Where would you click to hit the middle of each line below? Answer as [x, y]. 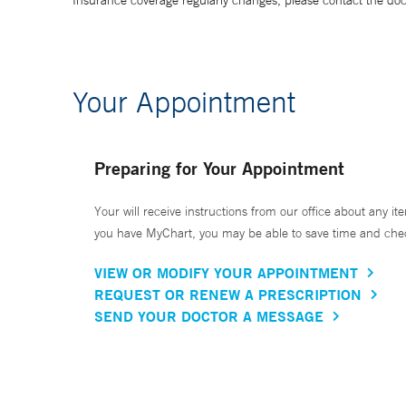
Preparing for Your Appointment [219, 169]
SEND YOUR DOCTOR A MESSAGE [209, 316]
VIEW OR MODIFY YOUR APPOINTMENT [226, 273]
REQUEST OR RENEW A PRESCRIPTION [228, 295]
